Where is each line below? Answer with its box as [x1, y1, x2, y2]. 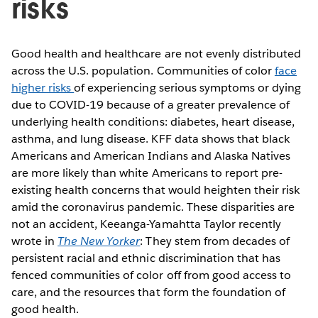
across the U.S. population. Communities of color [11, 62, 275, 78]
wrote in [11, 233, 58, 248]
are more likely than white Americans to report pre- [11, 165, 283, 180]
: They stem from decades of [140, 233, 290, 248]
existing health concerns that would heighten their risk [11, 182, 300, 197]
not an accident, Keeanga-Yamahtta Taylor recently [11, 216, 281, 231]
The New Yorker [57, 233, 141, 248]
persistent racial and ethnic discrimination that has [11, 250, 280, 265]
